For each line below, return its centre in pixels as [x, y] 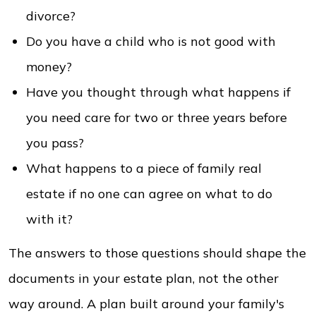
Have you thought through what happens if [158, 92]
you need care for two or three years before [157, 117]
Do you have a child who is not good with [151, 41]
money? [51, 67]
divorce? [53, 16]
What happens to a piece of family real [144, 168]
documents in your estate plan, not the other [144, 278]
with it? [49, 219]
